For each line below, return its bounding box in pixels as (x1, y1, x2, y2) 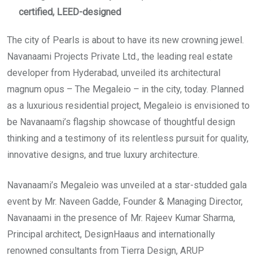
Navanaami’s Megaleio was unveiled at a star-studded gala (7, 180, 247, 191)
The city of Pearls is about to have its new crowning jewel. (7, 35, 244, 46)
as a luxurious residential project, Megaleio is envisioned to (7, 100, 250, 112)
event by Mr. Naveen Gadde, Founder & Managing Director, (7, 196, 243, 208)
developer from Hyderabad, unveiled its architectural (7, 67, 220, 79)
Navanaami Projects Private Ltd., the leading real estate (7, 51, 233, 63)
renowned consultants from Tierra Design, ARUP (7, 245, 204, 257)
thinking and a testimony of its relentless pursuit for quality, (7, 133, 249, 144)
